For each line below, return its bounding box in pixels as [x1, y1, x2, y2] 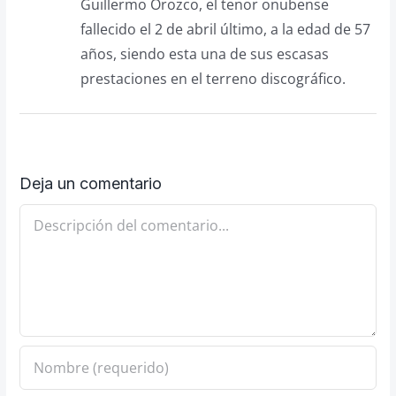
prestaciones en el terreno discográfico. [80, 68, 346, 88]
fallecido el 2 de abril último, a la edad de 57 [80, 19, 370, 39]
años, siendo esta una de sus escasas [80, 43, 329, 64]
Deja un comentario [19, 173, 162, 193]
